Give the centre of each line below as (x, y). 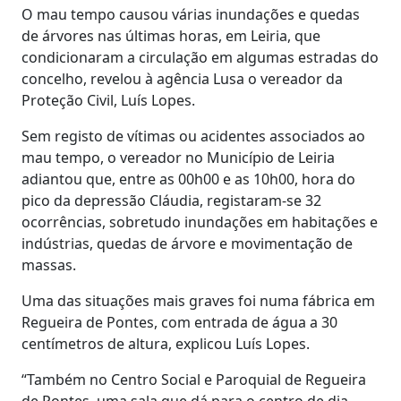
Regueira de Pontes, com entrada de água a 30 (179, 322)
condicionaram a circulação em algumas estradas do (200, 57)
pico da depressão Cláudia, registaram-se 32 (171, 200)
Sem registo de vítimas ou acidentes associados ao (193, 136)
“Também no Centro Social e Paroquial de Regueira (194, 379)
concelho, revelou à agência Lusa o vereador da (182, 78)
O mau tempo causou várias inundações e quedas (191, 14)
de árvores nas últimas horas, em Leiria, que (171, 35)
